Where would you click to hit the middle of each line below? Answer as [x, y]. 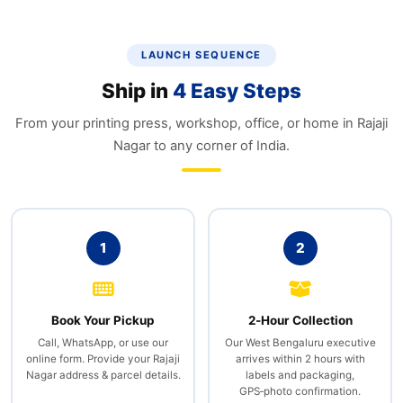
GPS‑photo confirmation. [300, 391]
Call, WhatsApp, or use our [103, 342]
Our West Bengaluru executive [300, 342]
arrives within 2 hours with [300, 358]
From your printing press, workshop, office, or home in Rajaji [201, 123]
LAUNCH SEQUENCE [201, 55]
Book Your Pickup [103, 320]
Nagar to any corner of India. [201, 146]
